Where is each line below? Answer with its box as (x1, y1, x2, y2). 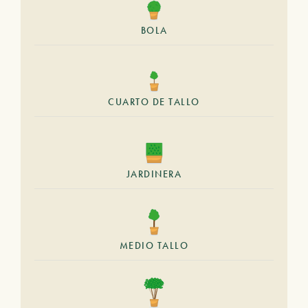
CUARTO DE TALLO (108, 96, 200, 108)
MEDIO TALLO (119, 239, 189, 252)
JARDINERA (126, 167, 182, 180)
